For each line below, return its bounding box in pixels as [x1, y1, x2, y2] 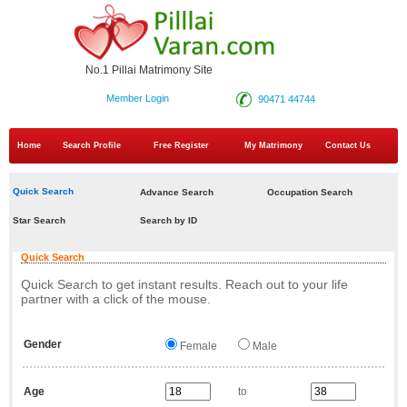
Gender [23, 337, 62, 351]
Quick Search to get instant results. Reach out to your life [20, 276, 348, 292]
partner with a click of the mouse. [20, 291, 211, 306]
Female [176, 339, 217, 352]
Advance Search [139, 186, 213, 197]
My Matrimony [244, 141, 303, 151]
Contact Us [323, 141, 371, 151]
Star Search [13, 214, 66, 225]
